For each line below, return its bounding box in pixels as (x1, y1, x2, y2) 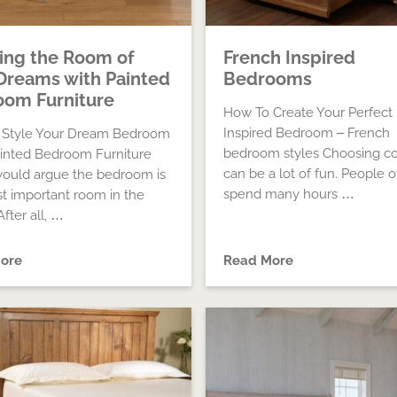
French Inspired (222, 47, 355, 68)
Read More (222, 253, 293, 269)
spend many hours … (222, 186, 354, 202)
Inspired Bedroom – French (222, 125, 390, 141)
